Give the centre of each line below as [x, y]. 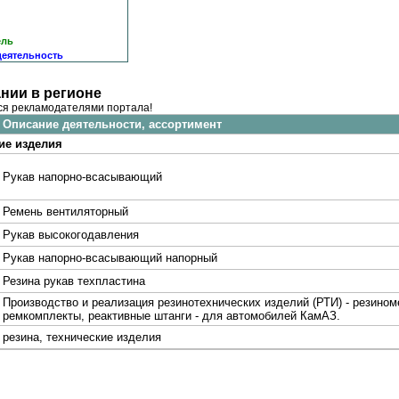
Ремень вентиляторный [65, 212]
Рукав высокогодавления [71, 235]
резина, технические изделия [82, 337]
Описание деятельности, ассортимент [112, 124]
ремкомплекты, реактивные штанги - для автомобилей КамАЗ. [171, 316]
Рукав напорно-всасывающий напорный [110, 258]
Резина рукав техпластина [74, 281]
